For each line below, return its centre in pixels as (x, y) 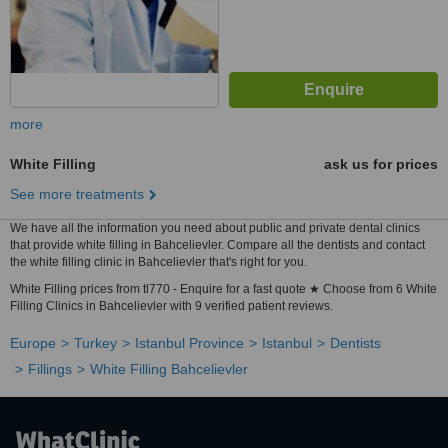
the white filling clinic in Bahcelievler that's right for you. (158, 262)
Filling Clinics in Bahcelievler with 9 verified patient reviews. (171, 306)
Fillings (50, 369)
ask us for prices (381, 164)
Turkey (95, 343)
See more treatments (77, 194)
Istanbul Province (189, 343)
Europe (33, 343)
